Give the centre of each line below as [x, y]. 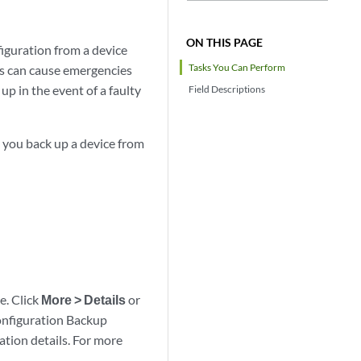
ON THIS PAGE [225, 42]
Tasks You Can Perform [237, 67]
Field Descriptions [227, 89]
